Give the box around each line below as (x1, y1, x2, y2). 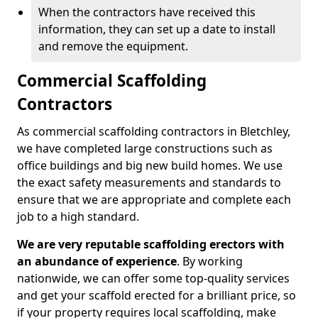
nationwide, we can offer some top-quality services (17, 270, 290, 286)
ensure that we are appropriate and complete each (17, 192, 291, 207)
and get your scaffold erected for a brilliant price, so (17, 287, 296, 303)
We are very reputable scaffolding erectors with (17, 236, 285, 252)
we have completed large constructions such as (17, 141, 273, 156)
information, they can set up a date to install (38, 21, 275, 37)
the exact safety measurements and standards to (17, 175, 281, 190)
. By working (177, 253, 243, 269)
